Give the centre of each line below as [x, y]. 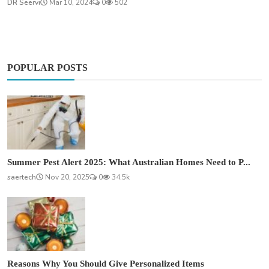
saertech [22, 177]
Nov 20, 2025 [66, 177]
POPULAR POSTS [47, 67]
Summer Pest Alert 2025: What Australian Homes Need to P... [129, 162]
